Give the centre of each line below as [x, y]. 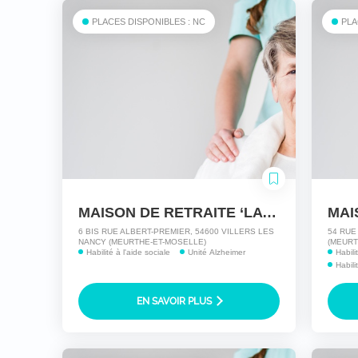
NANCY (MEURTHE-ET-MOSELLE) [142, 242]
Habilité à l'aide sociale [128, 253]
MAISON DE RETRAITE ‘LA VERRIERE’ [269, 213]
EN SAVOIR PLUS [175, 302]
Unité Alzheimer [216, 253]
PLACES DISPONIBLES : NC [148, 22]
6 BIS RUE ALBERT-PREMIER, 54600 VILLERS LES [176, 232]
